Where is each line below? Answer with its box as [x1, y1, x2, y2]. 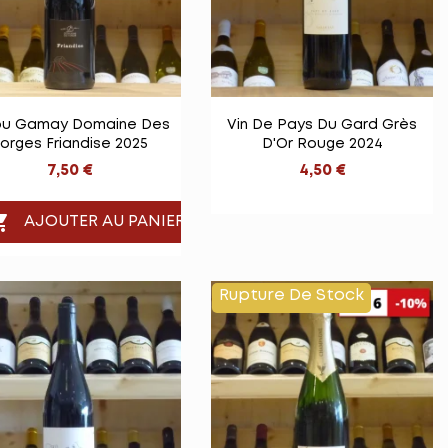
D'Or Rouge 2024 [261, 137, 383, 150]
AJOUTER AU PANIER [24, 214, 186, 230]
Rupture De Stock [219, 288, 364, 304]
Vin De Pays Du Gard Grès [227, 118, 417, 131]
